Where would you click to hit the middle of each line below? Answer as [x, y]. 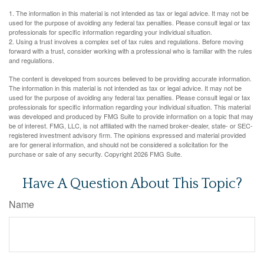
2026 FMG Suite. [158, 154]
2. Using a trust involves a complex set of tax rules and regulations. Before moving [126, 41]
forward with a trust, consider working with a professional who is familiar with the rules [131, 50]
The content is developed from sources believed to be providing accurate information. [130, 78]
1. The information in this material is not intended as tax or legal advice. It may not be [129, 13]
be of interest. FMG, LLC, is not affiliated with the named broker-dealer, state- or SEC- [131, 125]
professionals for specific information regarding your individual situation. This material [130, 106]
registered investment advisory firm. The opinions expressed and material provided [127, 135]
